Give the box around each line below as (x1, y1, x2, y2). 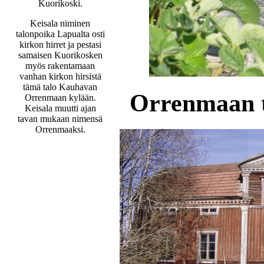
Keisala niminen (30, 18, 90, 28)
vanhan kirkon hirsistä (19, 71, 101, 81)
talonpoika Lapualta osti (15, 28, 105, 39)
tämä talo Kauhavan (23, 81, 97, 92)
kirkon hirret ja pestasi (19, 39, 101, 49)
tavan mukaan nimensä (18, 113, 103, 124)
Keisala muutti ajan (24, 103, 96, 113)
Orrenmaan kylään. (24, 92, 96, 103)
